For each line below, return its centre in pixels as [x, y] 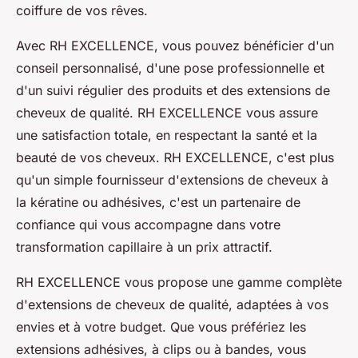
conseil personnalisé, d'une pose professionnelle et [170, 68]
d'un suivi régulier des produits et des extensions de [173, 90]
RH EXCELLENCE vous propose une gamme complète [179, 282]
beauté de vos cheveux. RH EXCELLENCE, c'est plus [175, 157]
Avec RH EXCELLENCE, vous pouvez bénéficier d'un [175, 45]
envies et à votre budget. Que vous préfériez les [161, 326]
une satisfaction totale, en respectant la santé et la [167, 135]
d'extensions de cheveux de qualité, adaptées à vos [172, 304]
